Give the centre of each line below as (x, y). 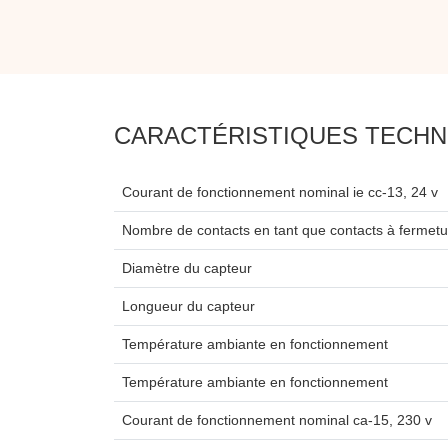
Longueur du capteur (188, 305)
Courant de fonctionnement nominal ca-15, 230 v (277, 419)
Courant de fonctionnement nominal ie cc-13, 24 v (280, 191)
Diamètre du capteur (187, 267)
